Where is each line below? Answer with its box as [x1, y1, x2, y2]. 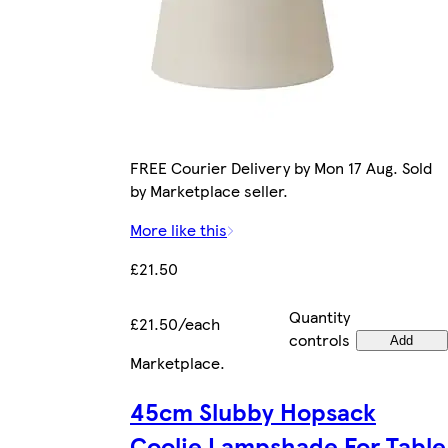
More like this [130, 218, 227, 242]
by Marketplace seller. [130, 179, 288, 203]
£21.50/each [130, 312, 220, 336]
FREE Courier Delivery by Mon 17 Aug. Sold [130, 156, 432, 180]
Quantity [289, 305, 350, 329]
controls [289, 328, 350, 352]
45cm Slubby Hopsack [130, 394, 376, 429]
